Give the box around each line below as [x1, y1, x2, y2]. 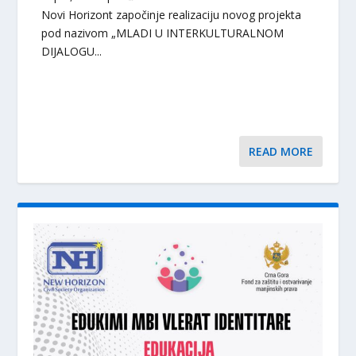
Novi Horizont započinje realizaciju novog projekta [41, 6, 302, 22]
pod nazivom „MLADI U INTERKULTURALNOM [41, 25, 284, 41]
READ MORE [248, 143, 313, 159]
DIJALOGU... [41, 43, 103, 59]
